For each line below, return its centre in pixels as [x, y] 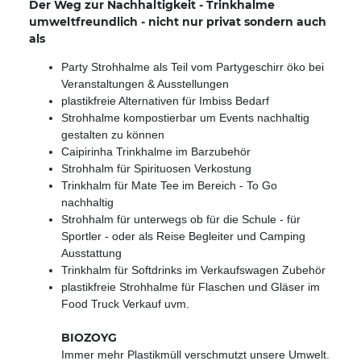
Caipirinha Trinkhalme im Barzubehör [156, 152]
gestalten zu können [113, 135]
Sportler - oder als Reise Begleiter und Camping [183, 237]
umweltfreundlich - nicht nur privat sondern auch [178, 22]
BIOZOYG [89, 338]
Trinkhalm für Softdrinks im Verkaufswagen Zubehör [193, 270]
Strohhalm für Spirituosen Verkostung [156, 169]
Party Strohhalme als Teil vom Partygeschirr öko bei [193, 67]
